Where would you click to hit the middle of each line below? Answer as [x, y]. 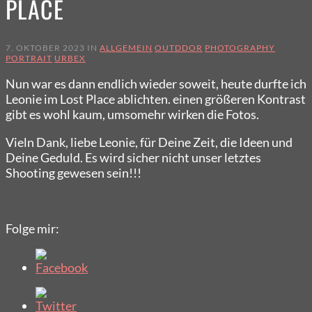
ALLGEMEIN [126, 48]
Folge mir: [32, 229]
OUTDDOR [179, 48]
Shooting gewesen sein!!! [73, 173]
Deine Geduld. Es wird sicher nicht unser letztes [133, 158]
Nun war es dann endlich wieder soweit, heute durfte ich [156, 84]
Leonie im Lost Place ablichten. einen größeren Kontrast [156, 99]
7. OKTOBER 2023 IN [53, 48]
